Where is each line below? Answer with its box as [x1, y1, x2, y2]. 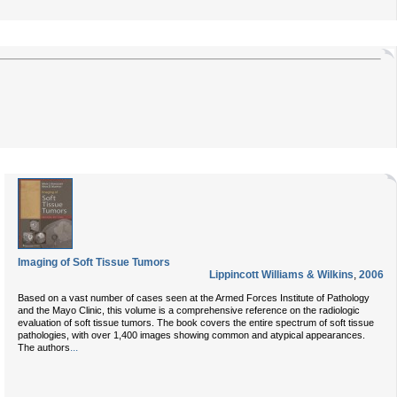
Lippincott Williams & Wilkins [209, 269, 354, 281]
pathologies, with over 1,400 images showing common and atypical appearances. [18, 330, 365, 340]
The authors [18, 342, 70, 353]
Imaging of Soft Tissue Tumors [18, 256, 170, 269]
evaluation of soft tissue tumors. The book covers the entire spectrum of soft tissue [18, 317, 374, 328]
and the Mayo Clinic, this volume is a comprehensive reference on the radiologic [18, 305, 360, 315]
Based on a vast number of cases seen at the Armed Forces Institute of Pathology [18, 292, 370, 303]
